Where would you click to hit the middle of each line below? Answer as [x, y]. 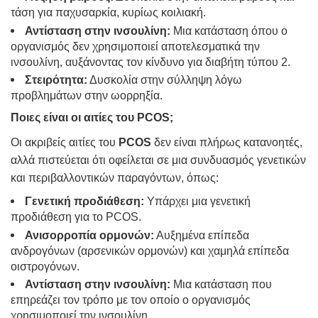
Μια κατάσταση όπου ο [229, 31]
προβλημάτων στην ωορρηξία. [87, 96]
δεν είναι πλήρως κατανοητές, [227, 143]
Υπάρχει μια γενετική [197, 202]
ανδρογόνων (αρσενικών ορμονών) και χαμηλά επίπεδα [150, 251]
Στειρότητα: [56, 80]
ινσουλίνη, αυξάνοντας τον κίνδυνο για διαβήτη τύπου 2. [150, 62]
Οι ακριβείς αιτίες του [65, 143]
